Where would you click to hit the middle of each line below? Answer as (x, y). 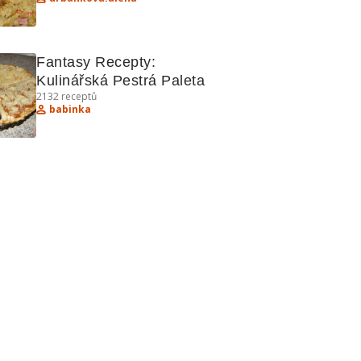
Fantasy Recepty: (96, 62)
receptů (78, 96)
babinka (70, 109)
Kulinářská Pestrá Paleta (121, 81)
